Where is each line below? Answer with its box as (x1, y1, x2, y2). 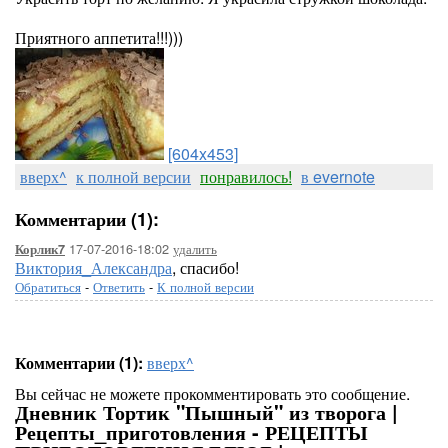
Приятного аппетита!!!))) (15, 26, 183, 49)
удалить (173, 239, 217, 258)
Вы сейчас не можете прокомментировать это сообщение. (15, 382, 410, 405)
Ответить (93, 277, 145, 296)
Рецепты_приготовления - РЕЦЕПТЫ (15, 417, 368, 446)
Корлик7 (15, 240, 65, 258)
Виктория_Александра (15, 256, 172, 279)
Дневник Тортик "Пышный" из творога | (15, 397, 398, 426)
